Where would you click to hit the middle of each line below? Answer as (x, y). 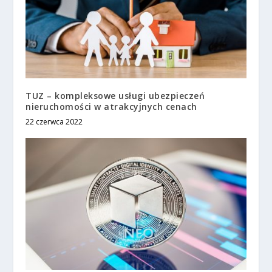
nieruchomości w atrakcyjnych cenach (111, 106)
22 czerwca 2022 (54, 121)
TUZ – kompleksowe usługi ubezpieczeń (115, 95)
